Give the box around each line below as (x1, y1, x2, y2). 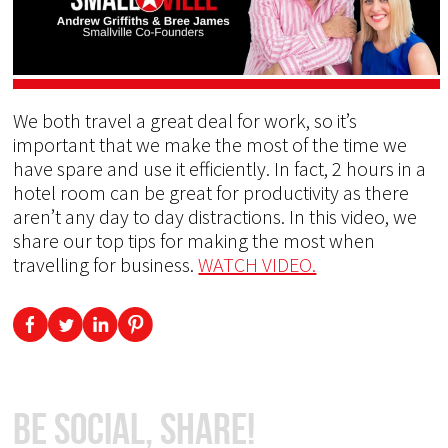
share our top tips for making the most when (13, 227, 376, 253)
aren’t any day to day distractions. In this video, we (13, 203, 418, 229)
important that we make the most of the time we (13, 131, 408, 157)
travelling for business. (13, 251, 199, 277)
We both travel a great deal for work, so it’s (13, 107, 358, 133)
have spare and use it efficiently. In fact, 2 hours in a (13, 155, 427, 181)
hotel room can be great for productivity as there (13, 179, 410, 205)
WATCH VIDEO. (198, 251, 317, 277)
